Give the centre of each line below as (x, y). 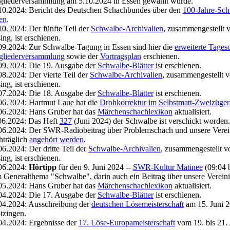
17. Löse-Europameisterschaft (127, 223)
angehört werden (56, 139)
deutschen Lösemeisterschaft (137, 204)
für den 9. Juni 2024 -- (94, 167)
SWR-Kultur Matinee (168, 167)
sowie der (82, 56)
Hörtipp (42, 167)
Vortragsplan (120, 56)
